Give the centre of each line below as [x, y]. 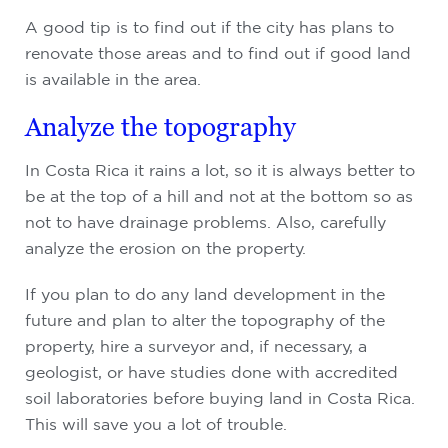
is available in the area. [113, 79]
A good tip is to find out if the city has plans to [209, 27]
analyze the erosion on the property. [165, 248]
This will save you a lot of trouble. [156, 424]
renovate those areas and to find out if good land [218, 53]
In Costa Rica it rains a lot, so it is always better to [220, 170]
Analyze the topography [160, 127]
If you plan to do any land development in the [205, 294]
